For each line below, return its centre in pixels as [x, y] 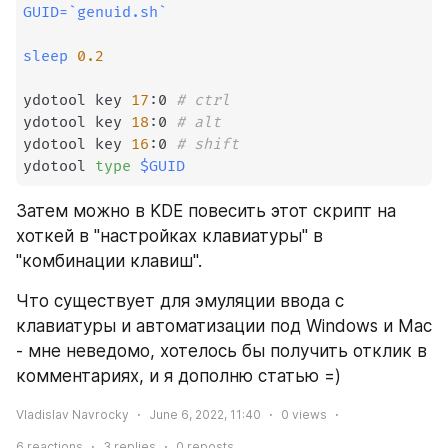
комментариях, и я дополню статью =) [178, 375]
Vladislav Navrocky [72, 414]
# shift [212, 145]
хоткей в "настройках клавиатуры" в [169, 235]
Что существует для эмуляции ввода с [180, 300]
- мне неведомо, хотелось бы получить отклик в [221, 350]
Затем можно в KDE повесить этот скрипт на [206, 210]
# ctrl [208, 101]
